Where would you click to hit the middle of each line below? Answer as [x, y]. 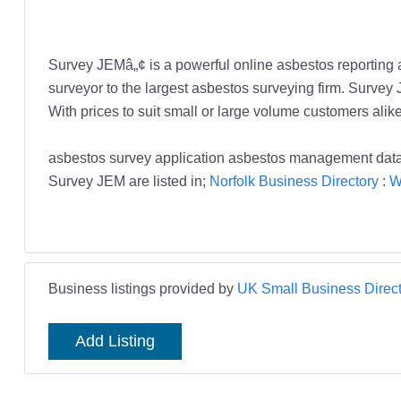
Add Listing [115, 341]
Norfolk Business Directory [294, 181]
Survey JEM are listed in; [128, 181]
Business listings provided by [142, 289]
